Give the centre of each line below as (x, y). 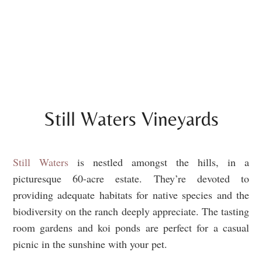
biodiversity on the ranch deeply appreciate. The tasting (131, 211)
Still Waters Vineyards (131, 119)
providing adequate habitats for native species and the (131, 195)
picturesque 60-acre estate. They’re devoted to (131, 179)
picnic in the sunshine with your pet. (90, 244)
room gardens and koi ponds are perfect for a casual (131, 228)
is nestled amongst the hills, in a (159, 162)
